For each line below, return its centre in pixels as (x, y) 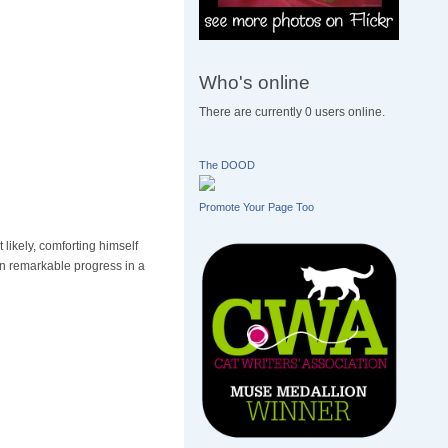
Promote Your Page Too (257, 207)
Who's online (255, 81)
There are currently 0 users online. (292, 112)
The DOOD (227, 165)
